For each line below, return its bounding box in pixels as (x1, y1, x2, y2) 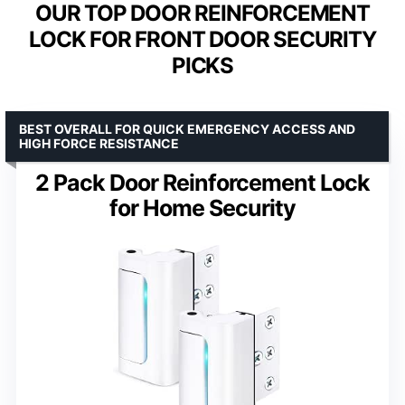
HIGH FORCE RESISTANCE (19, 135, 179, 151)
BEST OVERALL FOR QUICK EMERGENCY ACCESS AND (19, 120, 355, 137)
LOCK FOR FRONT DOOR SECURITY (29, 25, 376, 52)
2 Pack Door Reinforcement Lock (35, 168, 370, 196)
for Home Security (109, 193, 296, 221)
